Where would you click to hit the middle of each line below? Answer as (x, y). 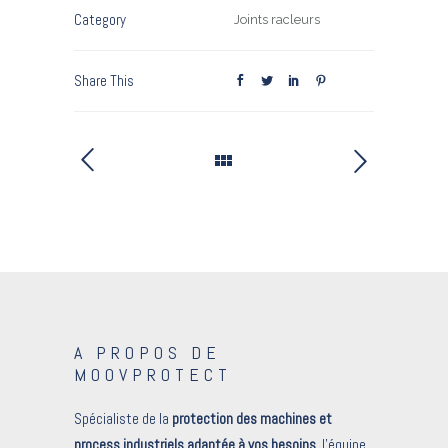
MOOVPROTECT (153, 375)
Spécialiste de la (123, 419)
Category (100, 20)
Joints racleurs (277, 20)
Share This (104, 81)
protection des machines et (252, 419)
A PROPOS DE (147, 353)
